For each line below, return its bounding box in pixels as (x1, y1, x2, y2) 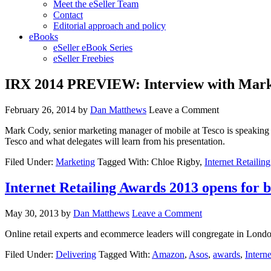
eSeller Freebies (53, 53, 114, 64)
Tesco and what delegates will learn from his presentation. (5, 135, 225, 146)
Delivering (56, 249, 96, 260)
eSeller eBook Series (53, 42, 132, 53)
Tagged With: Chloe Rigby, (97, 156, 204, 167)
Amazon (152, 249, 184, 260)
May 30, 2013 (5, 207, 59, 218)
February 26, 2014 (5, 104, 76, 115)
